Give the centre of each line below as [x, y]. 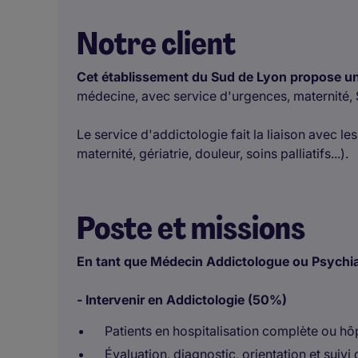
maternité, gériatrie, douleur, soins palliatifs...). [213, 153]
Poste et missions [191, 228]
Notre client [156, 43]
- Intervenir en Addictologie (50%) [182, 300]
